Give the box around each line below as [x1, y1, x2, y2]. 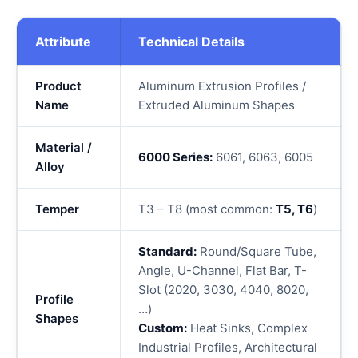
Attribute [35, 34, 91, 50]
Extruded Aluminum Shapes [138, 97, 295, 113]
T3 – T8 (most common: [138, 201, 276, 217]
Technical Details [138, 34, 245, 50]
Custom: [138, 320, 187, 336]
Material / [35, 140, 92, 155]
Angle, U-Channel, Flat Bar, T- [138, 263, 307, 278]
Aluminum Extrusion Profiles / [138, 78, 306, 93]
